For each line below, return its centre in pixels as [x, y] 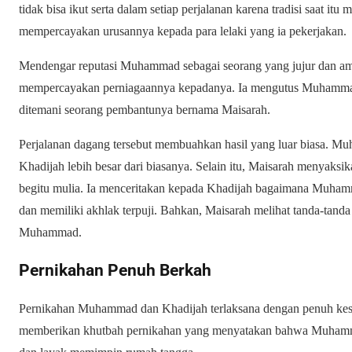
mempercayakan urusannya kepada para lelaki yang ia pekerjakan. [183, 31]
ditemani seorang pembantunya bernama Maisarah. [145, 109]
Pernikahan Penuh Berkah [115, 270]
